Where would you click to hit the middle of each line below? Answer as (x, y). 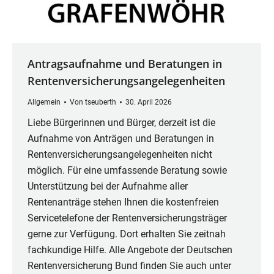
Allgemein (44, 102)
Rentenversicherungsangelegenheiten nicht (120, 154)
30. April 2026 (149, 102)
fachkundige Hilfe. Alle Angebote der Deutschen (130, 250)
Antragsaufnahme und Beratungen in (125, 63)
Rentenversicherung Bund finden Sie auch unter (129, 265)
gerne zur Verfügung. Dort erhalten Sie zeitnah (127, 234)
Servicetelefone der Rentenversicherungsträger (127, 218)
